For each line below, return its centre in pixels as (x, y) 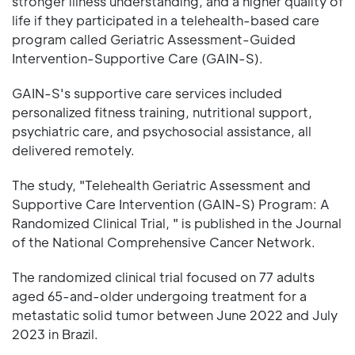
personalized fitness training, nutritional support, (162, 112)
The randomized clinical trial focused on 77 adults (163, 277)
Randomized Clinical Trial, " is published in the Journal (177, 223)
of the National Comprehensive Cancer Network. (164, 242)
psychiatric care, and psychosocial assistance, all (162, 131)
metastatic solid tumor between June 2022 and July (175, 315)
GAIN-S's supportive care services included (147, 93)
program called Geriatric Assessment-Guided (154, 39)
